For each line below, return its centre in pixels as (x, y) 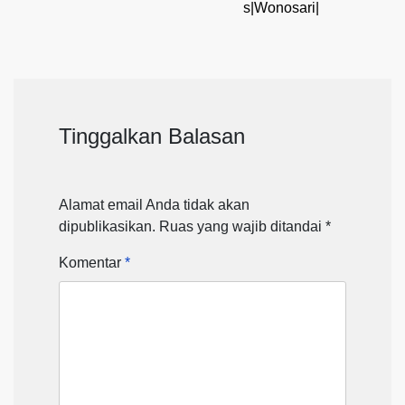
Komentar (92, 262)
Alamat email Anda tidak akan (154, 204)
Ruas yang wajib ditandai (242, 226)
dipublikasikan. (107, 226)
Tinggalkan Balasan (152, 136)
